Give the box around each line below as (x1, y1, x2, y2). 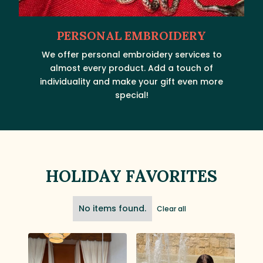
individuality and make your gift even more (40, 76, 223, 88)
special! (114, 89, 149, 102)
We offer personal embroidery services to (41, 49, 222, 61)
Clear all (156, 203, 186, 214)
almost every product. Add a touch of (50, 62, 213, 75)
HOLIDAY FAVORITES (46, 166, 217, 187)
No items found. (78, 203, 146, 215)
